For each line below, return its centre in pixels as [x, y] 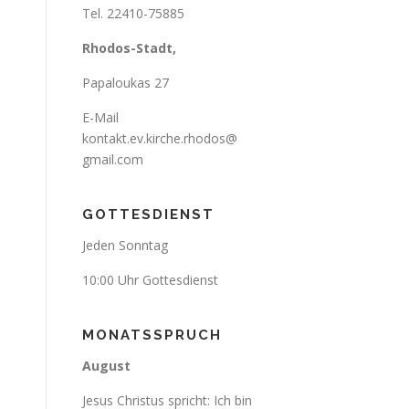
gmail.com [113, 159]
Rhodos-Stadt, [129, 48]
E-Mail [100, 117]
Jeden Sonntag [125, 245]
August [106, 366]
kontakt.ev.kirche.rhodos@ [160, 138]
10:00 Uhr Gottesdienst [152, 280]
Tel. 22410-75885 [135, 13]
